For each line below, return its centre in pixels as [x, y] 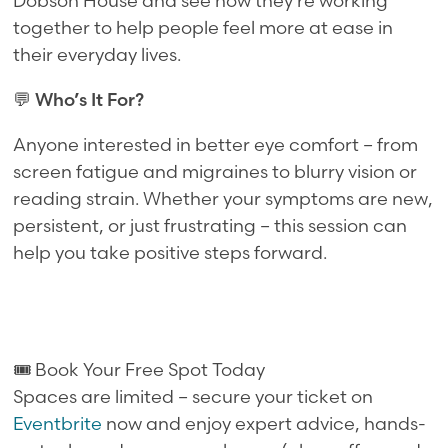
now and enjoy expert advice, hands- [264, 423]
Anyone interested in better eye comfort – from [216, 144]
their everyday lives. [97, 54]
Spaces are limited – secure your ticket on [193, 396]
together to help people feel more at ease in [203, 27]
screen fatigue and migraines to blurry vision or [215, 171]
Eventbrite [58, 423]
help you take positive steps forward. [170, 252]
